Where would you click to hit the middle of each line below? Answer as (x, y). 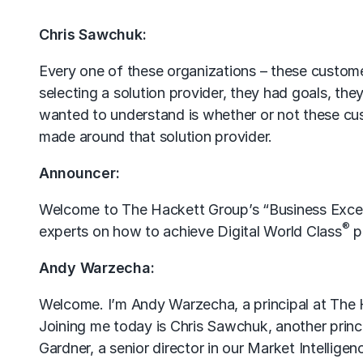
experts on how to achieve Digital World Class (190, 231)
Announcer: (81, 173)
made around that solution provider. (156, 137)
